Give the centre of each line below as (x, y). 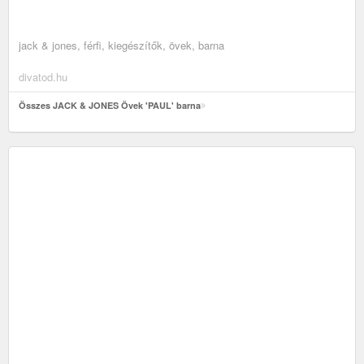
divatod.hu (43, 76)
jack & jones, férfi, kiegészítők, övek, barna (121, 45)
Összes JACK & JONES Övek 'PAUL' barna (110, 105)
